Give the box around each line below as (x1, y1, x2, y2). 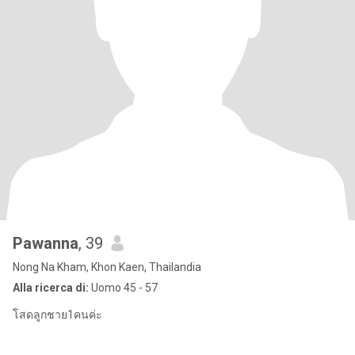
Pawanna (13, 234, 78, 253)
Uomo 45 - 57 (89, 281, 158, 294)
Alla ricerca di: (13, 281, 89, 294)
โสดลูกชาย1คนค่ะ (13, 308, 102, 321)
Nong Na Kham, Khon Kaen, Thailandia (13, 261, 201, 273)
